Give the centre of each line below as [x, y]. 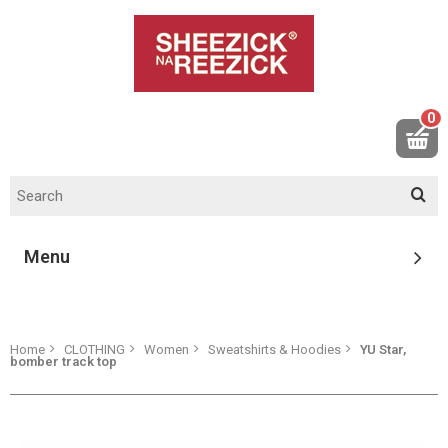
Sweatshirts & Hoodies [274, 349]
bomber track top [63, 361]
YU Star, [383, 349]
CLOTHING [94, 349]
